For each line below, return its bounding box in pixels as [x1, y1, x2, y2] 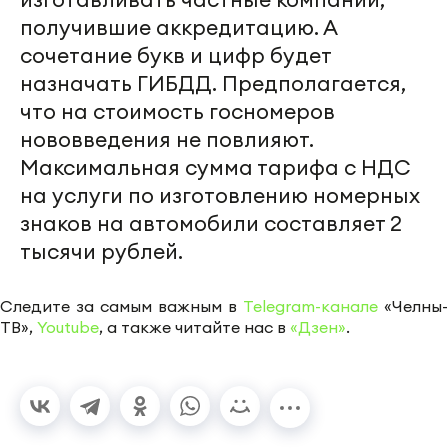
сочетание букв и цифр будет [20, 42, 331, 70]
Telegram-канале [243, 296, 378, 317]
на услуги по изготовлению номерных [20, 182, 420, 210]
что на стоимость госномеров [20, 98, 335, 126]
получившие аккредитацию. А [20, 14, 337, 42]
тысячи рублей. [20, 238, 183, 266]
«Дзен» [290, 317, 346, 338]
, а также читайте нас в [99, 317, 290, 338]
